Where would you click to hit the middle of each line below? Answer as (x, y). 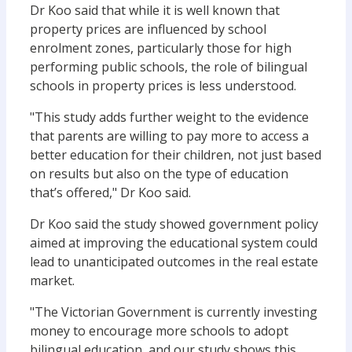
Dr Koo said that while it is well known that (155, 10)
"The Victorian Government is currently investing (174, 312)
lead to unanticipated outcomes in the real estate (174, 262)
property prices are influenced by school (148, 29)
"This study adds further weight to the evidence (169, 117)
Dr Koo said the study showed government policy (174, 224)
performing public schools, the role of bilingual (169, 67)
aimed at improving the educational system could (174, 243)
